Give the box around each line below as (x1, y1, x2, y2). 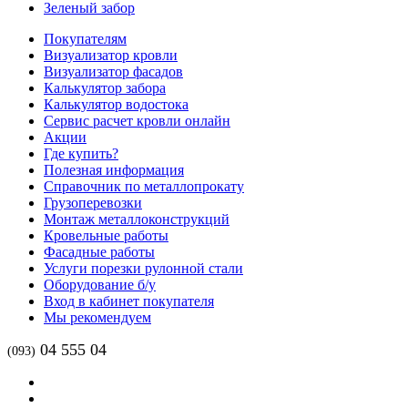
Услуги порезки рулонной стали (44, 260, 243, 276)
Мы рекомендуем (44, 309, 151, 325)
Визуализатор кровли (44, 46, 178, 63)
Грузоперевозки (44, 194, 142, 210)
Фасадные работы (44, 243, 155, 260)
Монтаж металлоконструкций (44, 210, 229, 227)
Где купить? (44, 145, 118, 161)
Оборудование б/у (44, 276, 156, 292)
